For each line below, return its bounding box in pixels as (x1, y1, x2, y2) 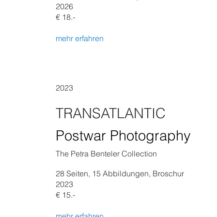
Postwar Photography (56, 127, 191, 144)
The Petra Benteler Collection (56, 149, 157, 158)
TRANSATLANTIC (56, 105, 166, 122)
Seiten (66, 169, 88, 178)
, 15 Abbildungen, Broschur (88, 169, 184, 178)
